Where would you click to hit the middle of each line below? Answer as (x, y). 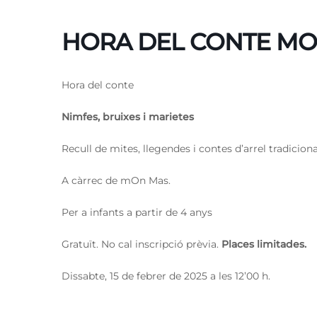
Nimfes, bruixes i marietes (129, 117)
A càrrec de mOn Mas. (116, 181)
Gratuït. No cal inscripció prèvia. (140, 244)
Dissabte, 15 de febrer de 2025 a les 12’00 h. (166, 276)
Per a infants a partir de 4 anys (137, 213)
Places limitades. (263, 244)
